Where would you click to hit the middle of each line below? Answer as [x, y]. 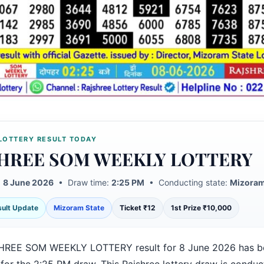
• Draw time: [82, 182]
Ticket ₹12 [137, 208]
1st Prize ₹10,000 [201, 208]
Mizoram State [79, 208]
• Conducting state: [187, 182]
